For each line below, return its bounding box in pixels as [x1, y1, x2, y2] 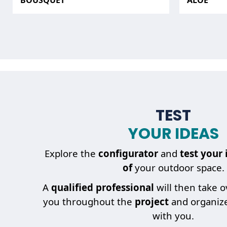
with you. [153, 209, 194, 222]
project [134, 195, 171, 208]
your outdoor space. [132, 161, 224, 174]
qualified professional [51, 181, 154, 194]
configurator [98, 147, 158, 160]
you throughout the [43, 195, 135, 208]
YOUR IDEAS [128, 123, 219, 144]
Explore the [44, 147, 98, 160]
